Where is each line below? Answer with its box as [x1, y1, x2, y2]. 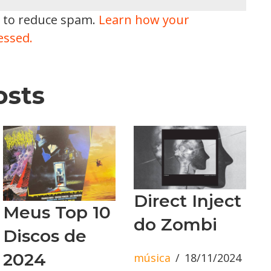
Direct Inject [134, 190, 241, 211]
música [134, 250, 171, 265]
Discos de [3, 225, 87, 246]
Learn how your [99, 11, 189, 28]
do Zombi [134, 214, 217, 235]
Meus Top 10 [3, 201, 111, 223]
